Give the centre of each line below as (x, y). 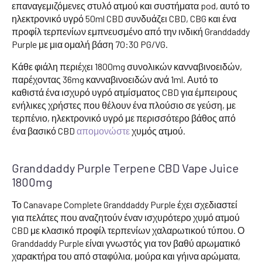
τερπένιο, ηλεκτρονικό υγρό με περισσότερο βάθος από (124, 118)
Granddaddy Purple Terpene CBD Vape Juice (125, 168)
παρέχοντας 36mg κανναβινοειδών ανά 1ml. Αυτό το (115, 79)
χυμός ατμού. (158, 130)
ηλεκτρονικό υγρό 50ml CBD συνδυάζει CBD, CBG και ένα (124, 18)
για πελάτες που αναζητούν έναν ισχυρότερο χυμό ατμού (126, 217)
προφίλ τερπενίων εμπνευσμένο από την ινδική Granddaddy (131, 31)
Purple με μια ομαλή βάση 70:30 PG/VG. (90, 44)
